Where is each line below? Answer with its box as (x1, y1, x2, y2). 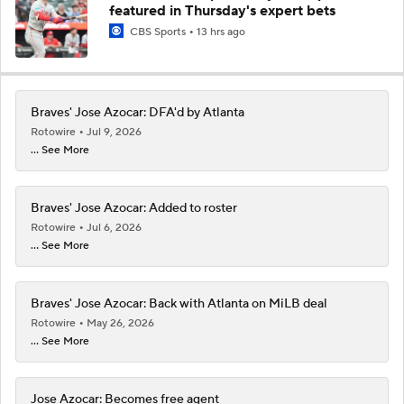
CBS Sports (127, 24, 188, 39)
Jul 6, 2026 (87, 220, 142, 234)
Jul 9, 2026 (87, 124, 142, 139)
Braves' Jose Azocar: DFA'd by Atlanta (31, 104, 244, 121)
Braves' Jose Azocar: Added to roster (31, 199, 237, 216)
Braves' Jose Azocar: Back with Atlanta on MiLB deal (31, 295, 327, 312)
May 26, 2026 (87, 316, 154, 330)
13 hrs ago (197, 24, 245, 39)
